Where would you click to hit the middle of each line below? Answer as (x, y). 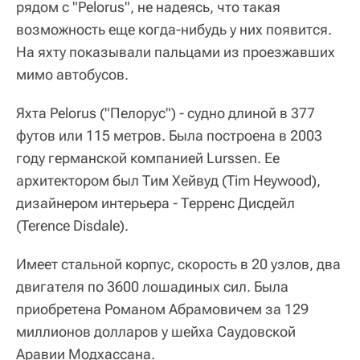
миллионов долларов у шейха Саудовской (156, 331)
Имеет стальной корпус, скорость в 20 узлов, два (178, 264)
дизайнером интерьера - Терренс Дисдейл (155, 203)
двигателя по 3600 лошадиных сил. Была (152, 286)
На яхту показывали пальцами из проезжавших (176, 52)
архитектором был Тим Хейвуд (117, 180)
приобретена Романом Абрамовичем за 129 (162, 309)
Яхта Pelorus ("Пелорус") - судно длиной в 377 (166, 113)
